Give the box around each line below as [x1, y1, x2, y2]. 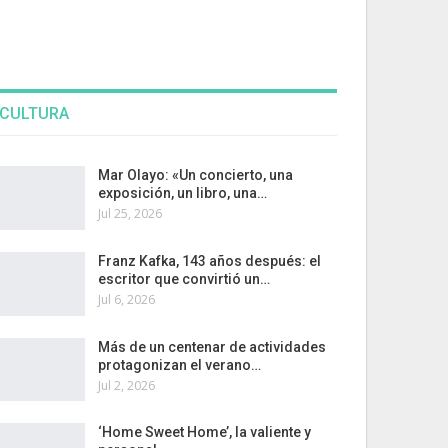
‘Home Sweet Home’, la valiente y [97, 424, 311, 441]
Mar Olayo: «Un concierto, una [97, 167, 293, 184]
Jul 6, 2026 [97, 290, 155, 308]
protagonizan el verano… [97, 356, 261, 373]
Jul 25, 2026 [97, 205, 162, 223]
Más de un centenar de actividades [97, 338, 326, 355]
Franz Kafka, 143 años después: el [97, 252, 321, 269]
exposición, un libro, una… [97, 185, 267, 202]
